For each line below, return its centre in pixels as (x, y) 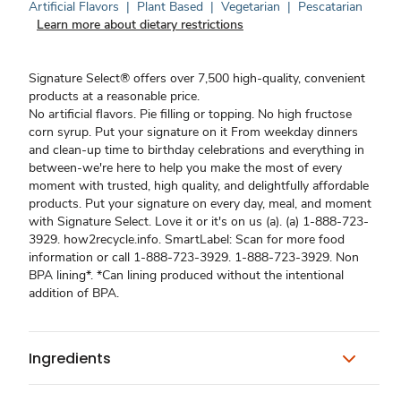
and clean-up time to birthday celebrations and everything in (196, 150)
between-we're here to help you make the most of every (185, 168)
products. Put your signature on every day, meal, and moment (200, 204)
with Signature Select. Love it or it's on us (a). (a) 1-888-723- (199, 222)
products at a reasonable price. (114, 96)
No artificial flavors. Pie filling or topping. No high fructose (190, 114)
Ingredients (70, 358)
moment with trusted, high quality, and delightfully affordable (199, 186)
